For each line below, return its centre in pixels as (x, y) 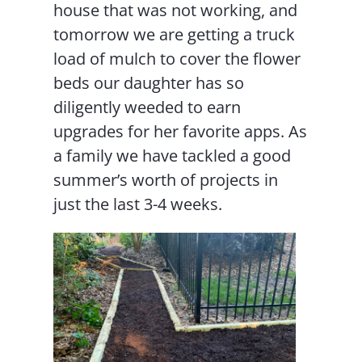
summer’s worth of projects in (166, 180)
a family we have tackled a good (173, 156)
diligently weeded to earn (147, 107)
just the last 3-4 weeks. (138, 204)
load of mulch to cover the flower (177, 59)
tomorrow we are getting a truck (175, 35)
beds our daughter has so (149, 83)
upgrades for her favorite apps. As (181, 132)
